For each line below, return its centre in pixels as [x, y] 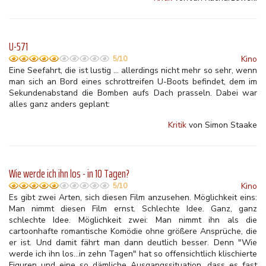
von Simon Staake [222, 125]
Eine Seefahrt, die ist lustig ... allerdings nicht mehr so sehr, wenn [133, 70]
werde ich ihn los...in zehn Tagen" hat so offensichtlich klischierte [133, 254]
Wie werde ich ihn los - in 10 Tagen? [69, 174]
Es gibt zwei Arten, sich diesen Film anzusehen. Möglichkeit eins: [133, 197]
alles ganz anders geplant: [61, 104]
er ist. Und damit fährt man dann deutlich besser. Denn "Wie [133, 243]
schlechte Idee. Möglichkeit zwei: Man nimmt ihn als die [133, 220]
